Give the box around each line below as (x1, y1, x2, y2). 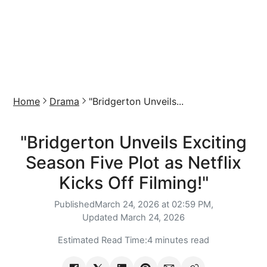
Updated (82, 212, 120, 223)
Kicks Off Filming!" (58, 172, 209, 193)
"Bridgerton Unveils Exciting (20, 132, 247, 153)
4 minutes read (147, 235, 209, 246)
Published (54, 199, 95, 210)
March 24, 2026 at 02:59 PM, (94, 199, 213, 210)
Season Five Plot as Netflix (26, 152, 241, 173)
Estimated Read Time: (58, 235, 147, 246)
